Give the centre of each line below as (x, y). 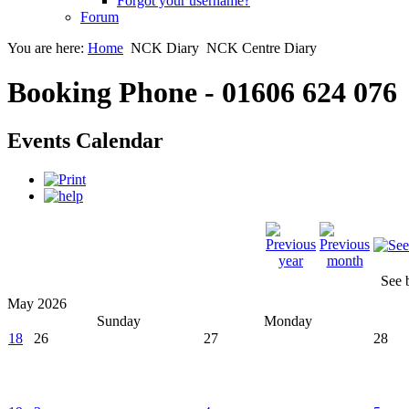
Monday (288, 321)
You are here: (47, 47)
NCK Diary (165, 47)
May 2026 (37, 304)
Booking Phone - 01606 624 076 (202, 93)
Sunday (118, 321)
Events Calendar (85, 141)
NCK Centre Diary (262, 47)
